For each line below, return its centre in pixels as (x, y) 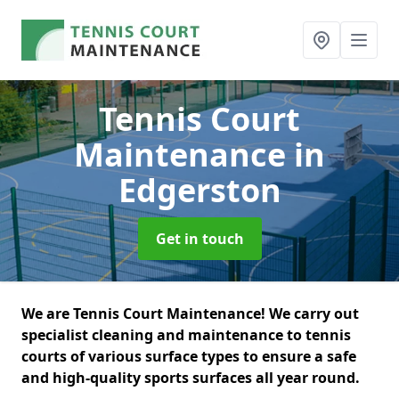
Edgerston (199, 190)
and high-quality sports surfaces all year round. (192, 378)
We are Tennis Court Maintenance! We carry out (190, 313)
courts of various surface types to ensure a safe (189, 356)
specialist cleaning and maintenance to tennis (186, 335)
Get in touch (199, 239)
